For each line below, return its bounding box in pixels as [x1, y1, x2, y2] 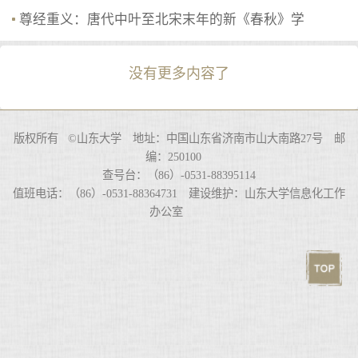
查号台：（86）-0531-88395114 [102, 169, 256, 182]
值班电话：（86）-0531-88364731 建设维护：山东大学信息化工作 [13, 187, 345, 201]
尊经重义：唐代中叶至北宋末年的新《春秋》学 [18, 12, 304, 28]
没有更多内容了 [129, 65, 229, 82]
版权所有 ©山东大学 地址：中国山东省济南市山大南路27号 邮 [13, 132, 345, 145]
